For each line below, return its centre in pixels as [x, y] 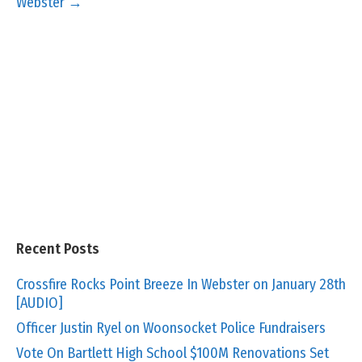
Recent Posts [58, 248]
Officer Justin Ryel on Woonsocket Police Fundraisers [171, 328]
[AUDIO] [40, 303]
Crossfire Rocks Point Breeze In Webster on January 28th [181, 284]
